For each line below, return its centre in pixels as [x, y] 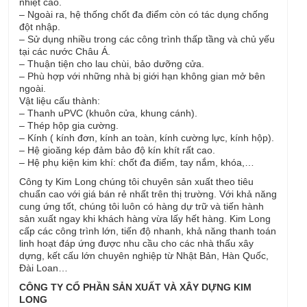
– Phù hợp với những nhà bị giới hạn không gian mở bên [142, 76]
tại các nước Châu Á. [65, 51]
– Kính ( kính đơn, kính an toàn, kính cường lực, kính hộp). [147, 138]
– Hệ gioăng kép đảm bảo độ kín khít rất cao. [117, 150]
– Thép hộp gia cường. [69, 125]
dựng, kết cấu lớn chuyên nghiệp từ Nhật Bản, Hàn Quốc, [144, 256]
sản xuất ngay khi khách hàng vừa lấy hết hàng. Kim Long [145, 219]
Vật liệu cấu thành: [60, 101]
